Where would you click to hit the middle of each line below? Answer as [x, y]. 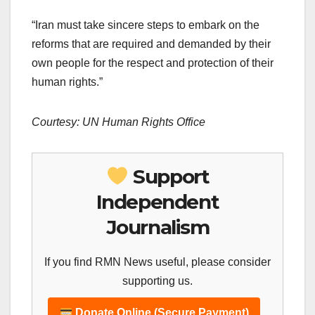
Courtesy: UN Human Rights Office [118, 122]
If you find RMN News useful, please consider [157, 262]
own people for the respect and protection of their [153, 63]
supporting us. [157, 281]
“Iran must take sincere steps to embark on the [146, 25]
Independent [157, 202]
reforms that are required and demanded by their [151, 44]
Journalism [157, 227]
